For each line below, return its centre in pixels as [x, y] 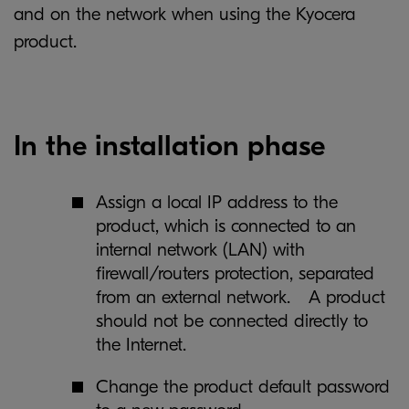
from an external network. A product [241, 297]
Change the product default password [243, 387]
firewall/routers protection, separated [235, 273]
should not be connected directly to [232, 321]
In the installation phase [169, 146]
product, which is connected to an [226, 226]
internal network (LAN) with [200, 250]
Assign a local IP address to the [217, 202]
